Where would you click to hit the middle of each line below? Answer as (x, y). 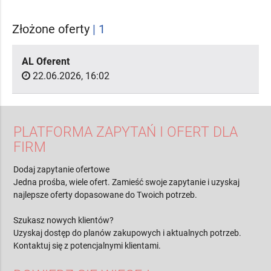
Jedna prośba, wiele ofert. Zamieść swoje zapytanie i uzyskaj (127, 182)
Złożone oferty (52, 29)
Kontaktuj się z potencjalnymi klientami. (87, 246)
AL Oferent (46, 61)
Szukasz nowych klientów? (64, 220)
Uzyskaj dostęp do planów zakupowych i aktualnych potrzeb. (128, 233)
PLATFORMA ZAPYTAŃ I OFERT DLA (126, 132)
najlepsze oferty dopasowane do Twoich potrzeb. (106, 195)
